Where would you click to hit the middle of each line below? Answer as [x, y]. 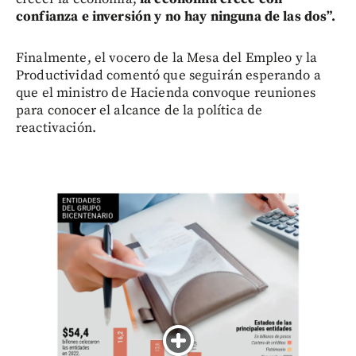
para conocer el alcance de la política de [139, 110]
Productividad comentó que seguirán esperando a [168, 75]
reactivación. [56, 128]
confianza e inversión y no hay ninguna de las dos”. [176, 16]
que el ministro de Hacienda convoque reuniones [166, 93]
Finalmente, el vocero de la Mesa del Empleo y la [167, 58]
